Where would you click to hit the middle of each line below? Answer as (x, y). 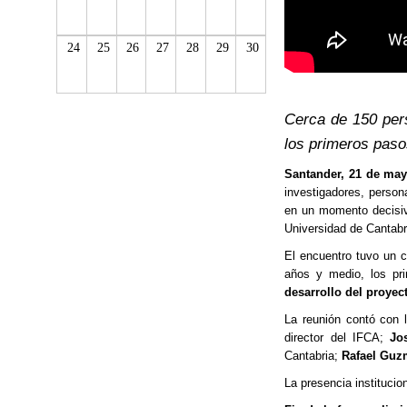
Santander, (315, 174)
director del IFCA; (338, 338)
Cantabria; (313, 356)
